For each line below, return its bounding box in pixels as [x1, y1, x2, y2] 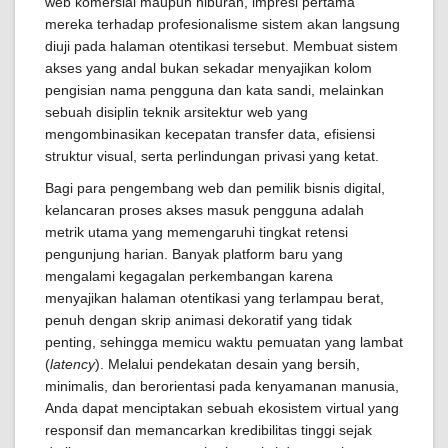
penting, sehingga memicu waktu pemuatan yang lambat [45, 334, 403, 350]
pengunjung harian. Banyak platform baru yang [45, 246, 343, 262]
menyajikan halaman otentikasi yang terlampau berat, [45, 290, 384, 306]
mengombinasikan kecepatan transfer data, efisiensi [45, 126, 375, 142]
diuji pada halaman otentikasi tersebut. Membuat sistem [45, 38, 398, 54]
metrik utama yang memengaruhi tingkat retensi [45, 224, 348, 240]
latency [50, 356, 95, 372]
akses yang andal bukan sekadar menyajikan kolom [45, 60, 372, 76]
